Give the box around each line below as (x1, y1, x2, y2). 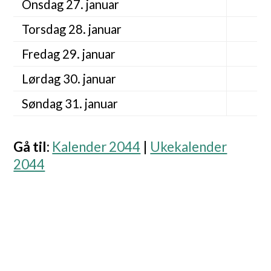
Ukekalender (150, 139, 227, 155)
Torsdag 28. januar (21, 22, 122, 37)
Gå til (13, 139, 47, 155)
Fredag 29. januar (21, 47, 116, 62)
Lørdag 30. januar (21, 71, 116, 87)
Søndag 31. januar (21, 96, 118, 111)
